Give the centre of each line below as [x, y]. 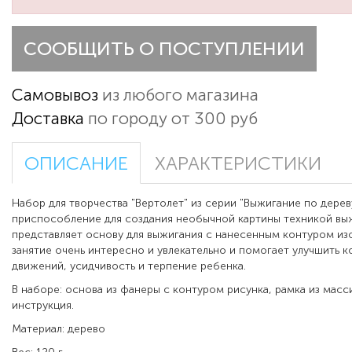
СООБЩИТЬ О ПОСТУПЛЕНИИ [164, 49]
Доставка [48, 119]
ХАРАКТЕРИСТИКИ [238, 164]
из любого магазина [178, 95]
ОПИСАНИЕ [76, 164]
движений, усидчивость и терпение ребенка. [130, 266]
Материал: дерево [59, 329]
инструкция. [43, 306]
